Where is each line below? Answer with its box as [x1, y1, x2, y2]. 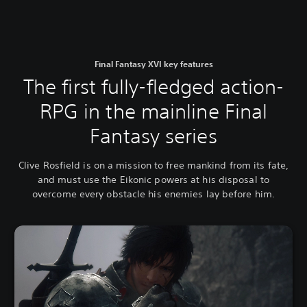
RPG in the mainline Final [39, 99, 268, 124]
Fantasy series [90, 124, 217, 149]
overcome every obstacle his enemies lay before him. [32, 188, 275, 201]
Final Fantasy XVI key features [94, 58, 213, 70]
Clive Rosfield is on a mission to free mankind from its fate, [18, 159, 289, 172]
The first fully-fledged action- [23, 75, 284, 99]
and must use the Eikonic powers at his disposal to [37, 173, 269, 186]
